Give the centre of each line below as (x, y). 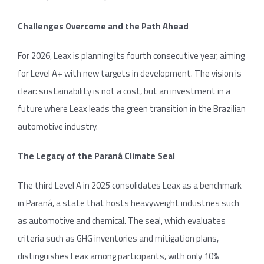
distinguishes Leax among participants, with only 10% (118, 256)
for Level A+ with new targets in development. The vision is (130, 73)
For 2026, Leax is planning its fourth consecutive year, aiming (131, 55)
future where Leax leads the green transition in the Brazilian (132, 108)
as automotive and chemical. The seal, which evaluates (122, 220)
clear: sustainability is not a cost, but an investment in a (124, 91)
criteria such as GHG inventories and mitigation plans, (118, 238)
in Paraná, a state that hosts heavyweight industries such (128, 203)
